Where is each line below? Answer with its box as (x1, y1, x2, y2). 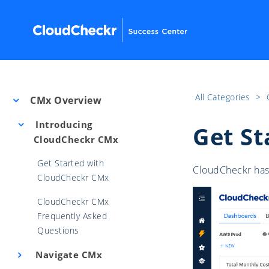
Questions (37, 225, 79, 236)
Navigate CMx (32, 249, 103, 261)
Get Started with (37, 157, 104, 169)
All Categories (195, 91, 253, 103)
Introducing (32, 118, 92, 130)
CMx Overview (27, 94, 102, 107)
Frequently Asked (37, 210, 107, 222)
